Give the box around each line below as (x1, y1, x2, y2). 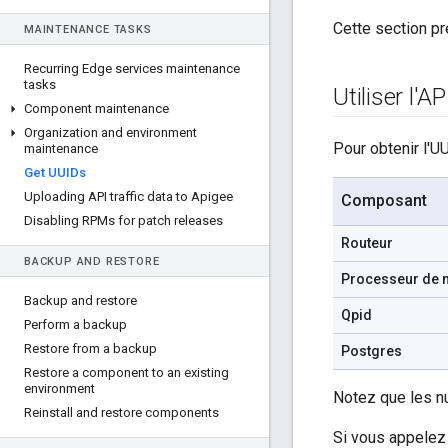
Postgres (341, 343, 402, 360)
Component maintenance (24, 101, 169, 116)
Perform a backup (24, 317, 127, 332)
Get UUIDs (24, 165, 86, 180)
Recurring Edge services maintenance (24, 61, 240, 76)
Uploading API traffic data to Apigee (24, 189, 233, 204)
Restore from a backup (24, 341, 157, 356)
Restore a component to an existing (24, 365, 229, 380)
